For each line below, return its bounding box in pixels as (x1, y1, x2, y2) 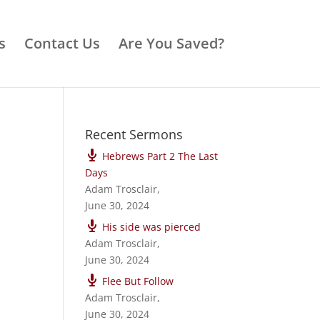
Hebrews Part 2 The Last (102, 149, 219, 163)
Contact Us (24, 34, 100, 53)
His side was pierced (102, 220, 201, 234)
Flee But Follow (102, 274, 174, 288)
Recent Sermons (85, 126, 184, 143)
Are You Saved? (118, 34, 224, 53)
